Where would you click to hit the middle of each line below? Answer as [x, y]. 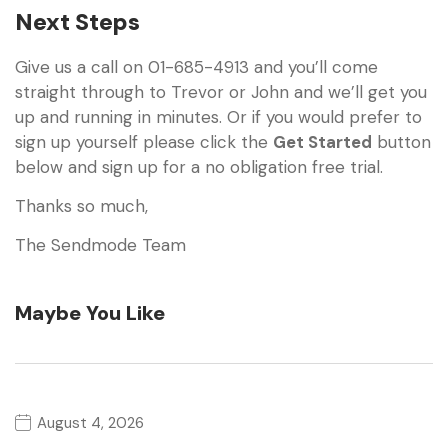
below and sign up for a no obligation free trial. [199, 166]
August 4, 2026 [90, 422]
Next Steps [77, 21]
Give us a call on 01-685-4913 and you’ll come [196, 66]
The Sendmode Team [100, 245]
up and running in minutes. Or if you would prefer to [218, 116]
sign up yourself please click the [144, 141]
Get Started [322, 141]
